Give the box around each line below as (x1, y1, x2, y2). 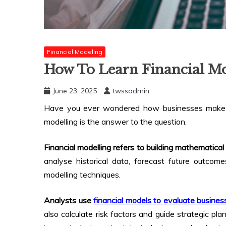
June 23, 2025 (52, 86, 97, 96)
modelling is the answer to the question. (44, 117, 189, 127)
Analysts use (44, 195, 94, 206)
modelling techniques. (44, 169, 121, 180)
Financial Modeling (47, 47, 102, 55)
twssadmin (112, 86, 149, 96)
